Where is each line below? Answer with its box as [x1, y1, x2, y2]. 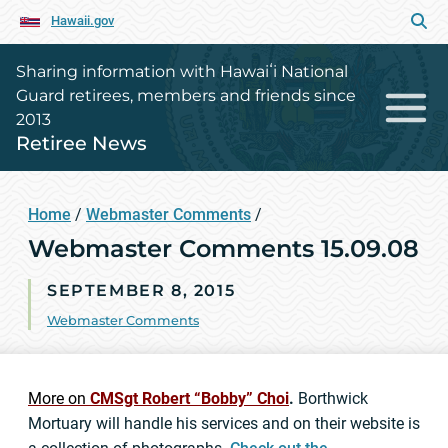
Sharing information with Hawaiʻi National [16, 62, 348, 81]
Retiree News [16, 131, 147, 155]
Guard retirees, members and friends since [16, 86, 356, 105]
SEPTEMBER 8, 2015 [47, 281, 236, 300]
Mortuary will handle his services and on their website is [28, 414, 420, 433]
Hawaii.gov [51, 13, 114, 28]
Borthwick [294, 389, 368, 408]
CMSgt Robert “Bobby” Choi [90, 389, 289, 408]
